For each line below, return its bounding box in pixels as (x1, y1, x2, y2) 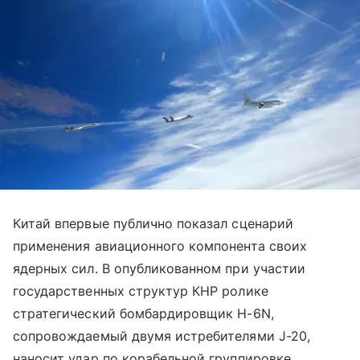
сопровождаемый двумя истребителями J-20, (13, 327, 310, 344)
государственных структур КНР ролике (13, 282, 268, 299)
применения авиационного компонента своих (13, 237, 307, 254)
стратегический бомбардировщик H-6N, (13, 305, 274, 321)
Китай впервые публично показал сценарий (13, 215, 293, 231)
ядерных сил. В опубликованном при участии (13, 260, 305, 276)
